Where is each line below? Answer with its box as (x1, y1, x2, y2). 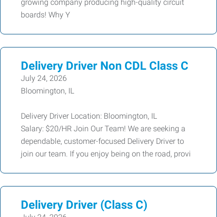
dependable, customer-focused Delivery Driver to (21, 137, 184, 146)
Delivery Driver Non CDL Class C (21, 59, 188, 73)
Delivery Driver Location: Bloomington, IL (21, 111, 157, 121)
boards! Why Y (21, 10, 70, 19)
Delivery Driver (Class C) (21, 198, 147, 212)
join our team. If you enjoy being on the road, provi (21, 149, 191, 158)
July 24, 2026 (21, 74, 67, 83)
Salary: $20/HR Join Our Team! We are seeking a (21, 124, 186, 133)
